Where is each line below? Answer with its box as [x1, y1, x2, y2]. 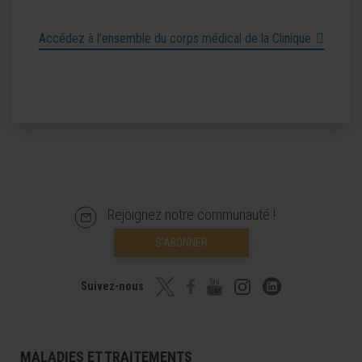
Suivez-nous [81, 279, 146, 293]
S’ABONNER [154, 235, 208, 249]
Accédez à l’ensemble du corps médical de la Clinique [38, 31, 311, 47]
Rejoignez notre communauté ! [107, 206, 276, 224]
